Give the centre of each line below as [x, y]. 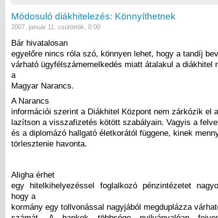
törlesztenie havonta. [49, 144]
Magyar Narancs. [43, 85]
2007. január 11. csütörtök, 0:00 [56, 27]
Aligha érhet [33, 174]
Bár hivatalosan [39, 43]
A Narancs [30, 101]
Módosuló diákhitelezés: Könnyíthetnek [93, 17]
